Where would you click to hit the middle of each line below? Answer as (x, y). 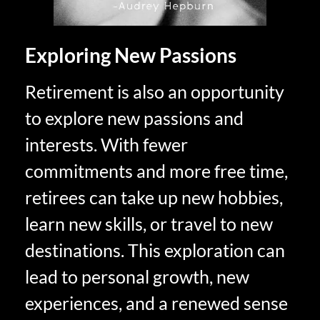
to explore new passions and (134, 117)
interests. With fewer (106, 144)
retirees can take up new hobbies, (154, 197)
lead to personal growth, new (137, 276)
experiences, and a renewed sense (156, 302)
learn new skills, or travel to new (149, 223)
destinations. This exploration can (155, 250)
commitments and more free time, (156, 170)
